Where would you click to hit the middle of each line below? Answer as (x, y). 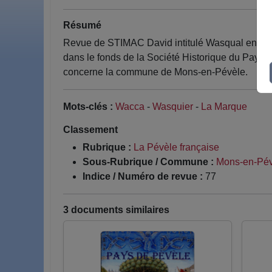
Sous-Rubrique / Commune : (148, 162)
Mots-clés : (88, 107)
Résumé (82, 25)
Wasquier (173, 107)
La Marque (224, 107)
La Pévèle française (176, 147)
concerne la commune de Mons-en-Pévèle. (155, 72)
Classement (90, 130)
